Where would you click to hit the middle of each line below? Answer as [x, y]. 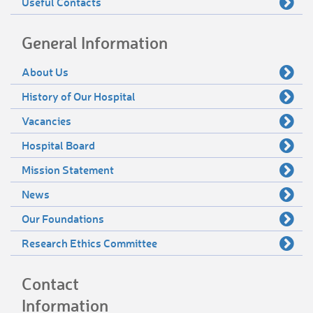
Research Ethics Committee [89, 243]
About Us [45, 72]
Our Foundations [63, 219]
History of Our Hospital [79, 96]
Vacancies [46, 121]
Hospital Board [58, 145]
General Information [95, 43]
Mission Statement [68, 170]
